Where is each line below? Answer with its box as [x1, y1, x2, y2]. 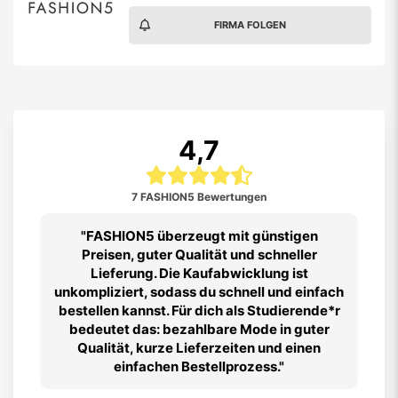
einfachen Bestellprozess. [114, 358, 279, 375]
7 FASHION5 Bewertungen [131, 190, 267, 203]
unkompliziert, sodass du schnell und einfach [54, 283, 344, 300]
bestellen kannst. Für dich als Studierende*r [58, 302, 340, 319]
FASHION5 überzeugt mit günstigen [85, 227, 318, 244]
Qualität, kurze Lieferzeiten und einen [77, 339, 321, 356]
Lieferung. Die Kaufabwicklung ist [90, 265, 308, 282]
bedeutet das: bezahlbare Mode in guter [68, 321, 330, 338]
